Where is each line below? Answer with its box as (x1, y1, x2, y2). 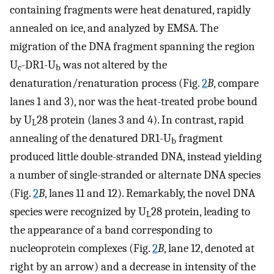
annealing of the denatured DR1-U (10, 131, 171, 145)
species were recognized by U (10, 204, 146, 218)
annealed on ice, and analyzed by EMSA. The (10, 21, 218, 35)
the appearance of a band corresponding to (10, 223, 212, 237)
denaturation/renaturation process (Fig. (10, 76, 202, 90)
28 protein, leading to (151, 204, 250, 218)
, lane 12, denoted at (164, 241, 254, 255)
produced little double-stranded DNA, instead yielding (10, 149, 262, 163)
